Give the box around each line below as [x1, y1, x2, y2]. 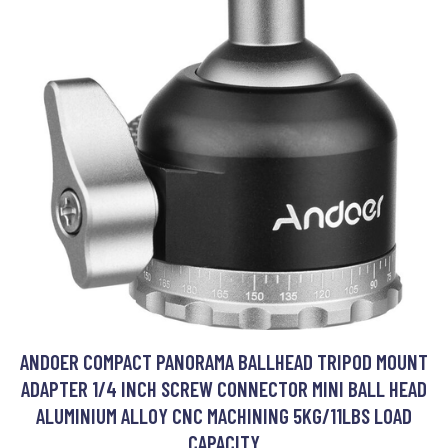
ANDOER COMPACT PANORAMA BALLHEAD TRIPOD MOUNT [20, 349, 428, 375]
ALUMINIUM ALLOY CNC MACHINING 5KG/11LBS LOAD [36, 403, 412, 429]
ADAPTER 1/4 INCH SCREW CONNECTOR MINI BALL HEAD [21, 376, 427, 402]
